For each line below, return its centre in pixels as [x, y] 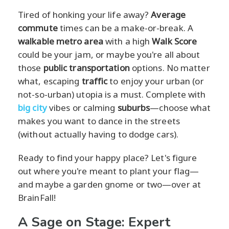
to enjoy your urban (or [156, 81]
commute [38, 28]
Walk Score [175, 41]
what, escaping [50, 81]
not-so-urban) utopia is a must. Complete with [112, 94]
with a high [128, 41]
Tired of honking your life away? [85, 14]
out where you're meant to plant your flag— [109, 171]
